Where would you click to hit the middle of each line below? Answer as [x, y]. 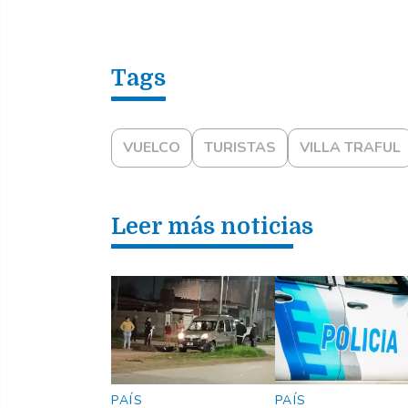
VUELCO [152, 148]
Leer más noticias [212, 227]
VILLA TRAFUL [350, 148]
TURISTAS [240, 148]
